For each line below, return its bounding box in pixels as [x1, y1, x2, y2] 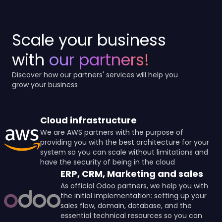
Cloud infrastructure [40, 113, 137, 126]
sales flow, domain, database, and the [60, 200, 192, 211]
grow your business [12, 79, 78, 90]
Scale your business [12, 28, 166, 51]
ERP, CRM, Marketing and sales [60, 167, 204, 180]
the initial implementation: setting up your [60, 190, 207, 201]
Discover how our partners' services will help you [12, 69, 178, 80]
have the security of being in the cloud [40, 157, 175, 167]
